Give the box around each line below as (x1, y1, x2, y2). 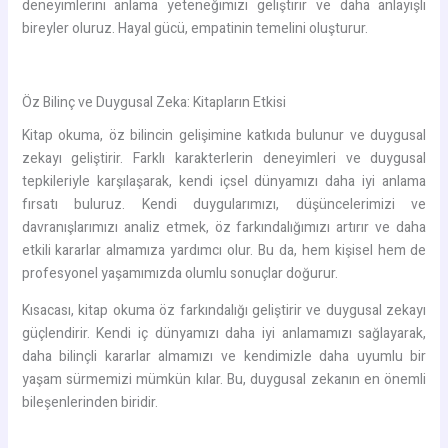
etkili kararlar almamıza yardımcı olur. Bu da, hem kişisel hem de (21, 240, 427, 262)
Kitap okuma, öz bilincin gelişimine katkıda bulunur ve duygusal (21, 125, 427, 147)
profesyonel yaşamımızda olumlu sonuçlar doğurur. (21, 263, 338, 285)
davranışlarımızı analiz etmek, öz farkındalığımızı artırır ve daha (21, 217, 427, 239)
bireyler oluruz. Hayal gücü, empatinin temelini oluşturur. (21, 18, 368, 40)
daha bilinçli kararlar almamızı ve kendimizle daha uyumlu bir (21, 346, 427, 368)
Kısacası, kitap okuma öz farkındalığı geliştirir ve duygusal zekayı (21, 300, 427, 322)
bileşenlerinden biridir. (21, 392, 158, 414)
